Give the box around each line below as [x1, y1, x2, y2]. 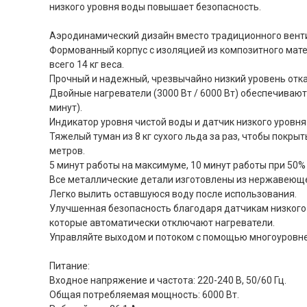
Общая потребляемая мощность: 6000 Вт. [49, 289, 239, 300]
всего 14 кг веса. [49, 59, 124, 70]
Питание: [49, 260, 90, 271]
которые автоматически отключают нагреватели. [49, 217, 275, 228]
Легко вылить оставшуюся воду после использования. [49, 188, 297, 199]
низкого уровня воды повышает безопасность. [49, 1, 261, 12]
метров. [49, 145, 85, 156]
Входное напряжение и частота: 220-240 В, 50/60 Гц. [49, 275, 286, 286]
